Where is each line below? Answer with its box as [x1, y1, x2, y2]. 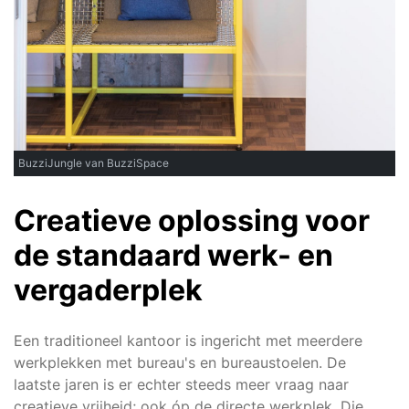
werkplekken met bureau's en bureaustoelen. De [14, 352, 346, 372]
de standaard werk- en [14, 236, 333, 273]
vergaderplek [14, 271, 203, 308]
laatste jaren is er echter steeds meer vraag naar [14, 374, 349, 393]
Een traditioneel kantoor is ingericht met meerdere [14, 330, 362, 350]
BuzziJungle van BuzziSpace [18, 155, 169, 170]
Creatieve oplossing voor [14, 202, 370, 238]
